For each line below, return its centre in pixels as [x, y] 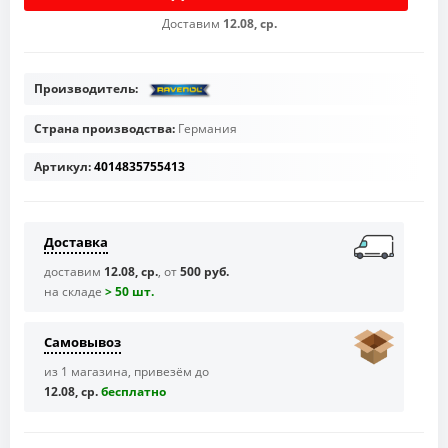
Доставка [76, 242]
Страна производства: [106, 129]
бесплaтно [133, 392]
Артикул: [62, 167]
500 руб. [204, 272]
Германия [207, 129]
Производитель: [87, 88]
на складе [74, 292]
